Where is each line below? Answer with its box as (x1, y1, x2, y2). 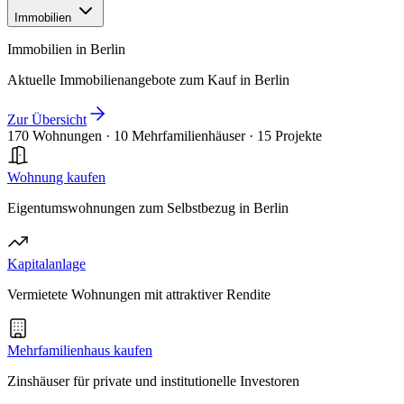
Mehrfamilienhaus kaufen (7, 343, 152, 358)
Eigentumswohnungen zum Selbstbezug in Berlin (7, 200, 289, 216)
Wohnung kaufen (7, 170, 106, 185)
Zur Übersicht (7, 112, 87, 127)
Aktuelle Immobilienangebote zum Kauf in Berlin (7, 72, 289, 87)
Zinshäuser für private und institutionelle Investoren (7, 373, 299, 389)
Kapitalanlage (7, 256, 86, 271)
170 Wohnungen (7, 128, 102, 143)
